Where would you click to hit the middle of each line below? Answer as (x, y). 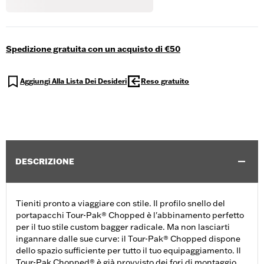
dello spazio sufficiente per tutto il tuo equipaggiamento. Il (128, 251)
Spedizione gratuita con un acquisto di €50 (93, 49)
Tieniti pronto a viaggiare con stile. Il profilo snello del (121, 204)
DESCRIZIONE (45, 162)
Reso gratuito (165, 81)
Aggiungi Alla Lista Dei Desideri (73, 81)
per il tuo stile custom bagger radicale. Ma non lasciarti (123, 227)
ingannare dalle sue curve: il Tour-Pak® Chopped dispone (128, 239)
